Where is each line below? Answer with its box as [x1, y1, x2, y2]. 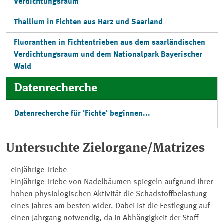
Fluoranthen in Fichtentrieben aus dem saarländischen [14, 39, 205, 47]
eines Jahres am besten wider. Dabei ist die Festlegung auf [10, 202, 210, 210]
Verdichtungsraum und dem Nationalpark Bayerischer [14, 51, 202, 59]
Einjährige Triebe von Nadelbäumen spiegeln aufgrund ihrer [10, 178, 213, 186]
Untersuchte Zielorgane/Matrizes [6, 142, 205, 155]
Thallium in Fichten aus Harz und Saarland [14, 18, 163, 26]
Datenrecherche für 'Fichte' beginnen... [14, 110, 150, 118]
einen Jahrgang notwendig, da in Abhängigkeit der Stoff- [10, 214, 201, 222]
